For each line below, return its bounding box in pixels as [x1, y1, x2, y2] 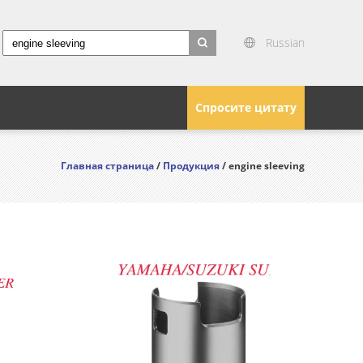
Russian [266, 35, 305, 50]
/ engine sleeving [220, 159, 305, 173]
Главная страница [61, 159, 154, 173]
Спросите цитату [195, 100, 297, 115]
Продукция [163, 159, 220, 173]
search [189, 58, 225, 74]
